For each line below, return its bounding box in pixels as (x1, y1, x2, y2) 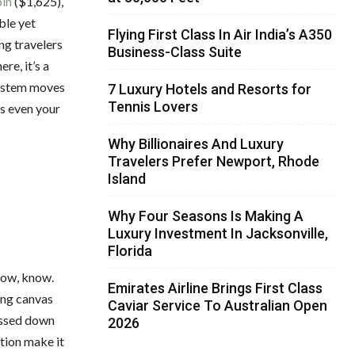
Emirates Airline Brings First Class (108, 279, 323, 296)
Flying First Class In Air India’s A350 (108, 25, 332, 43)
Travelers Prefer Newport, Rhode (108, 152, 319, 170)
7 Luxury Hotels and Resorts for (108, 80, 311, 97)
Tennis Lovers (108, 97, 198, 115)
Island (108, 170, 146, 187)
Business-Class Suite (108, 43, 242, 60)
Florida (108, 242, 152, 259)
